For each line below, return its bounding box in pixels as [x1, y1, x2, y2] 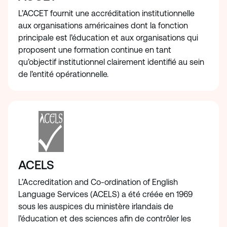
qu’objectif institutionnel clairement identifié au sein [18, 57, 204, 67]
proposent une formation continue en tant [18, 45, 171, 55]
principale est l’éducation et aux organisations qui [18, 33, 198, 43]
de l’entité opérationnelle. [18, 69, 110, 79]
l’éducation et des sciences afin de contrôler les [18, 214, 191, 224]
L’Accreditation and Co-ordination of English [18, 177, 178, 187]
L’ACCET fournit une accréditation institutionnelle [18, 9, 195, 18]
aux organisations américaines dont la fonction [18, 21, 188, 30]
